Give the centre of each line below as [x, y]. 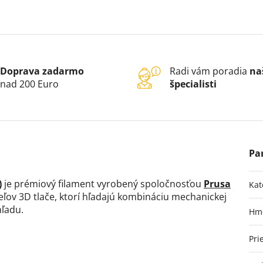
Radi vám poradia [210, 71]
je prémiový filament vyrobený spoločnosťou [103, 184]
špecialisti [193, 84]
